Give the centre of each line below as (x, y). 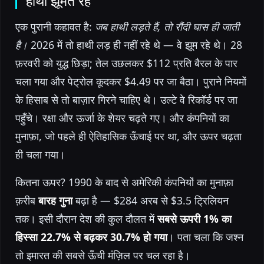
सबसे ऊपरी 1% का (194, 218)
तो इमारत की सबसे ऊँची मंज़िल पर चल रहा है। (103, 255)
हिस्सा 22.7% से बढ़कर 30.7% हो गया (91, 237)
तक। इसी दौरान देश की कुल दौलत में (86, 218)
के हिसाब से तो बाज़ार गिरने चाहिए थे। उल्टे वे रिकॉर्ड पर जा (126, 99)
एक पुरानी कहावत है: (55, 26)
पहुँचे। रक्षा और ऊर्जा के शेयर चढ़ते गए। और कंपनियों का (122, 118)
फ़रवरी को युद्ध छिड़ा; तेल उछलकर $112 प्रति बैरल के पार (126, 63)
